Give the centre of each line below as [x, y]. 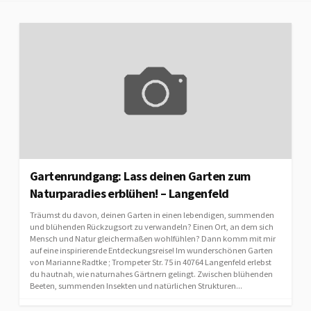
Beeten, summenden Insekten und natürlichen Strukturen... [136, 285]
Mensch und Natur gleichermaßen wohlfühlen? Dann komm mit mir [153, 238]
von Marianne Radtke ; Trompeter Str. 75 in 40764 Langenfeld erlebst [151, 262]
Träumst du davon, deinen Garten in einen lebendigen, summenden [152, 215]
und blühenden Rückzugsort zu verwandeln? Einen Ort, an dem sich [152, 226]
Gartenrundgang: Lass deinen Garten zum [140, 176]
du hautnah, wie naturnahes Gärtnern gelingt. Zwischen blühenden [151, 274]
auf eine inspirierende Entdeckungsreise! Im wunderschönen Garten [151, 250]
